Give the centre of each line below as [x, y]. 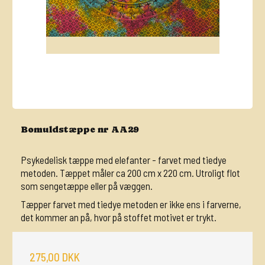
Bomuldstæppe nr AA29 [80, 130]
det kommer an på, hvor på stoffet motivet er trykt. [119, 217]
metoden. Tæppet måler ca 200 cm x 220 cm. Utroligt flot [130, 173]
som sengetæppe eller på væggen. [87, 186]
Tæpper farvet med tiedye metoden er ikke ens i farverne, [131, 204]
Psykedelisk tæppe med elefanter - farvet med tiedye [124, 160]
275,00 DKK [55, 257]
